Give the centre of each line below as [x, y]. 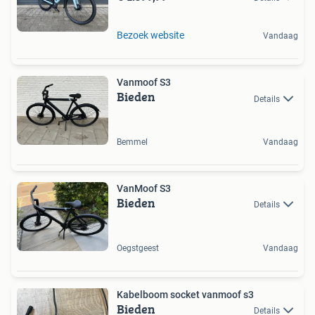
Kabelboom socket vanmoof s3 [185, 294]
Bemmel [132, 142]
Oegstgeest [138, 248]
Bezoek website [150, 36]
